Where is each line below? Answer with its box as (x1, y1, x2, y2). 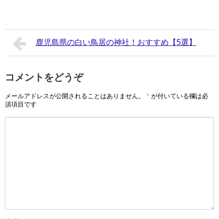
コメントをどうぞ (5, 71, 83, 83)
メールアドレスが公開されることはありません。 (5, 92, 145, 100)
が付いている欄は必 (149, 92, 208, 100)
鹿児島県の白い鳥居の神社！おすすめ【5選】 (35, 38, 197, 46)
